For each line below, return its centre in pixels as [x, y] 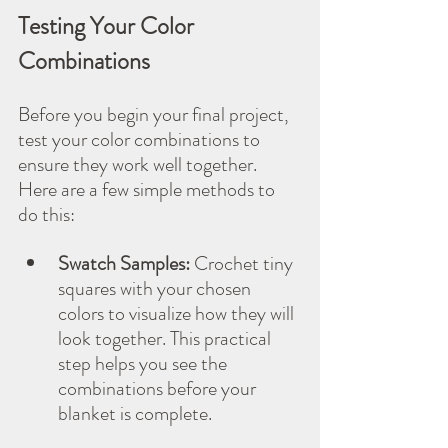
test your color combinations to [141, 139]
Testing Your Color [108, 25]
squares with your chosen [156, 288]
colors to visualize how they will [178, 313]
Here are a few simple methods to [148, 189]
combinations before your [159, 388]
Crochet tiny [243, 263]
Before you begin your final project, [155, 114]
